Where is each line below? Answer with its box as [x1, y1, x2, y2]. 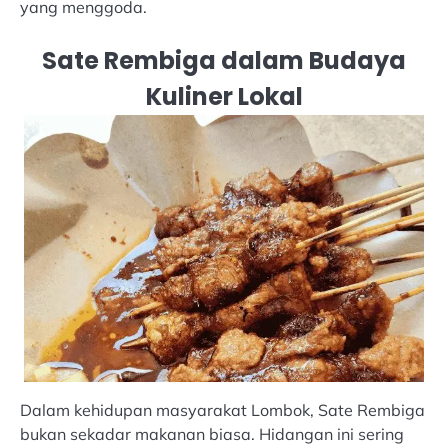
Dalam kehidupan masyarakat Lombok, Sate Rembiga [20, 399, 425, 420]
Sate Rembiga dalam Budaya [42, 44, 406, 78]
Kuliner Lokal [145, 80, 303, 114]
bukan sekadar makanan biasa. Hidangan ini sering [20, 423, 404, 444]
